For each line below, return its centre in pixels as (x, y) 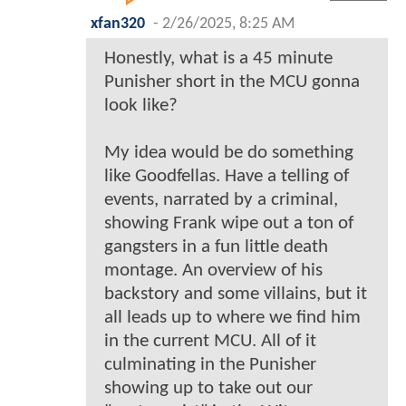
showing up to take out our (208, 389)
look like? (141, 106)
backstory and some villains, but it (236, 295)
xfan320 (118, 24)
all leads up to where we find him (232, 318)
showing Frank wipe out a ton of (229, 224)
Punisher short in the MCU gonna (232, 82)
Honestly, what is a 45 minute (218, 59)
